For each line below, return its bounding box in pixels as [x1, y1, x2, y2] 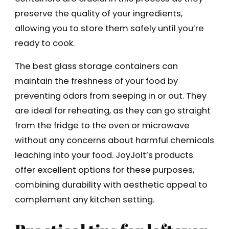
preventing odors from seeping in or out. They [14, 90, 207, 102]
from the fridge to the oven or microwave [14, 120, 190, 132]
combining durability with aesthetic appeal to [14, 179, 208, 191]
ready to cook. [14, 37, 75, 49]
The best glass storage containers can [14, 60, 178, 73]
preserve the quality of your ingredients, [14, 7, 182, 19]
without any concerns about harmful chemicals [14, 134, 214, 147]
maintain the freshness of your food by [14, 75, 178, 87]
